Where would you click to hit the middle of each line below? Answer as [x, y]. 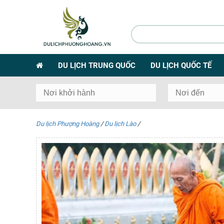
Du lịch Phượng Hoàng [67, 123]
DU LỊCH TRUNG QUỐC [97, 65]
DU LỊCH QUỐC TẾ [181, 65]
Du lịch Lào [120, 123]
